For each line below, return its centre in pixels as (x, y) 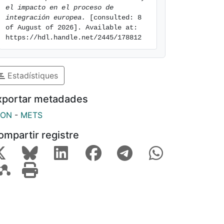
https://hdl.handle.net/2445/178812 (73, 37)
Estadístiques (31, 75)
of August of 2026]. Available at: (71, 27)
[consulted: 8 (113, 17)
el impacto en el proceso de (59, 7)
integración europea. (45, 17)
